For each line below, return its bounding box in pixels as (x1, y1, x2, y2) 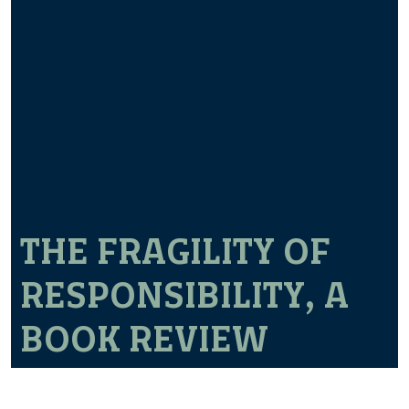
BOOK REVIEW (20, 316, 268, 361)
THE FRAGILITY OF (20, 228, 330, 273)
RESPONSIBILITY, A (20, 272, 349, 317)
